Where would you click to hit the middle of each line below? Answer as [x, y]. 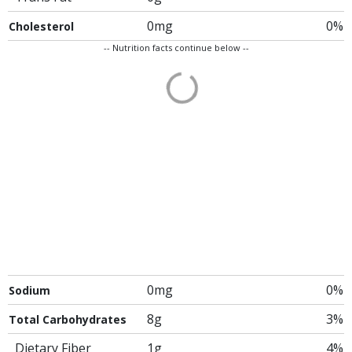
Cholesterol [41, 26]
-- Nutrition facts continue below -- [176, 48]
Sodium [29, 290]
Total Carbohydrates [68, 319]
